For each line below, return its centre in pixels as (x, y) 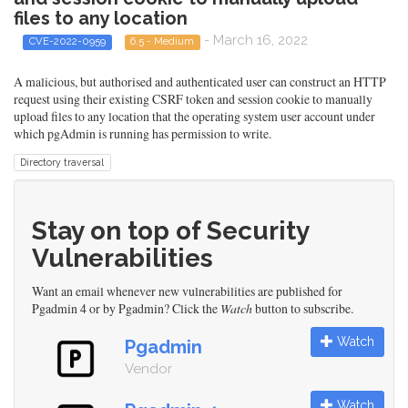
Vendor (148, 368)
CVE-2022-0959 (67, 41)
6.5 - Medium (163, 41)
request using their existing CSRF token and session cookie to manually (193, 98)
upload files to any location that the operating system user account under (194, 116)
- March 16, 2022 (254, 41)
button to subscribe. (303, 308)
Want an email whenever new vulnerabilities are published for (187, 291)
